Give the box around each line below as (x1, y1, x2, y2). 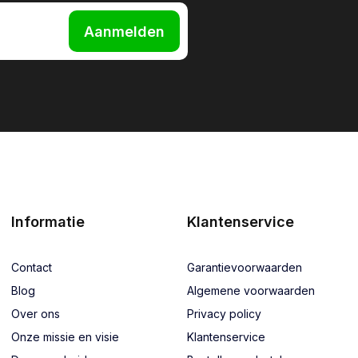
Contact (11, 261, 52, 274)
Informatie (11, 213, 85, 230)
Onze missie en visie (11, 330, 119, 344)
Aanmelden (84, 22, 165, 40)
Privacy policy (187, 307, 261, 320)
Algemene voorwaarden (187, 284, 315, 297)
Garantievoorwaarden (187, 261, 302, 274)
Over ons (11, 307, 60, 320)
